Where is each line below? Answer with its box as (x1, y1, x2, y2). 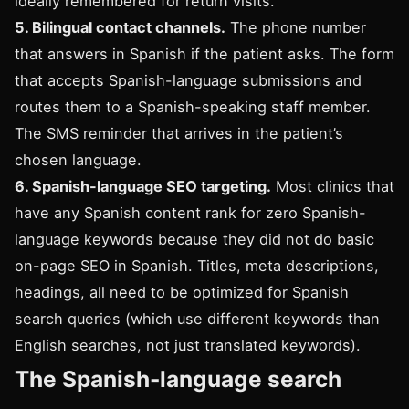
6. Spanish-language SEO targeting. (15, 177, 271, 195)
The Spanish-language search (15, 365, 341, 393)
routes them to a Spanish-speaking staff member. (15, 98, 371, 116)
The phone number (225, 18, 366, 37)
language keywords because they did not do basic (15, 230, 374, 248)
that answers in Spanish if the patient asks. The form (15, 45, 394, 63)
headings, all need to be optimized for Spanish (15, 283, 349, 301)
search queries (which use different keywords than (15, 309, 380, 328)
